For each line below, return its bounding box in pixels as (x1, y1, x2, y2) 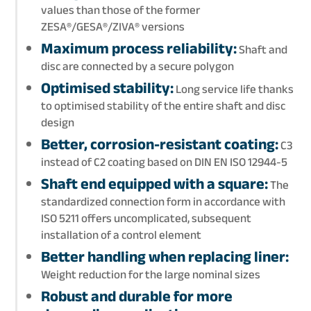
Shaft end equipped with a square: (40, 169, 268, 199)
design (40, 111, 74, 133)
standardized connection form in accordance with (40, 190, 285, 212)
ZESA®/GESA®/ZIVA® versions (40, 15, 185, 37)
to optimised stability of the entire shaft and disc (40, 94, 285, 117)
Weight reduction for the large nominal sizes (40, 263, 260, 285)
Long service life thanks (173, 78, 294, 100)
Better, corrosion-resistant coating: (40, 129, 278, 159)
